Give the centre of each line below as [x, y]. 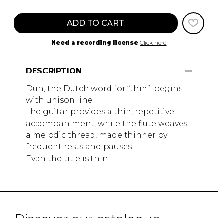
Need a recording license [95, 42]
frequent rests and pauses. [81, 146]
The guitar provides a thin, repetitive [100, 111]
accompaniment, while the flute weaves [107, 123]
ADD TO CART [96, 23]
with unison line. [61, 100]
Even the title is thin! [68, 158]
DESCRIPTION [54, 71]
